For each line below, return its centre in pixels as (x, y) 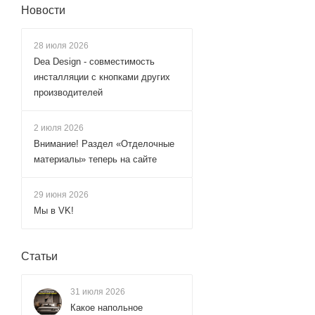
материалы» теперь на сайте (95, 159)
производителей (68, 92)
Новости (43, 10)
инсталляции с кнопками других (102, 77)
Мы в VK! (54, 210)
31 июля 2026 (98, 291)
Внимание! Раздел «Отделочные (104, 143)
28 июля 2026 (61, 45)
